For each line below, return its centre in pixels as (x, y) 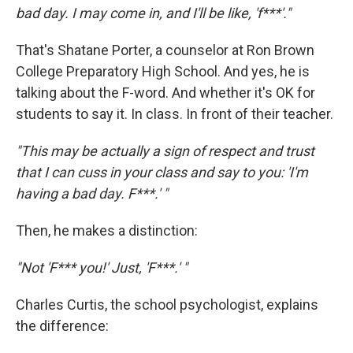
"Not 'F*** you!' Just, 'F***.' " (102, 267)
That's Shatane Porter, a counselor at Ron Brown (165, 50)
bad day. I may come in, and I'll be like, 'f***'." (153, 13)
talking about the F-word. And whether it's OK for (165, 92)
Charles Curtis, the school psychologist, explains (167, 304)
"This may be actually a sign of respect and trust (165, 150)
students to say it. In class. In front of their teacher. (175, 113)
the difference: (62, 325)
